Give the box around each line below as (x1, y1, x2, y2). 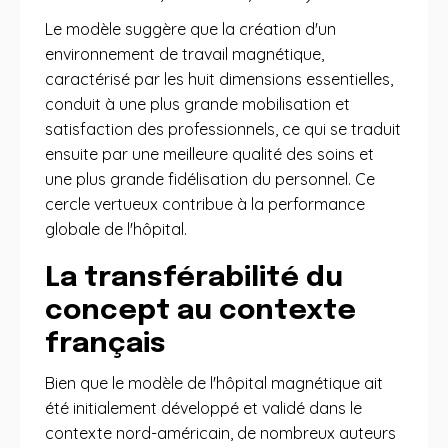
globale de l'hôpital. (45, 219, 187, 239)
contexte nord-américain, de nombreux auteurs (45, 423, 396, 443)
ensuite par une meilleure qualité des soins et (45, 144, 374, 164)
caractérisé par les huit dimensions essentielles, (45, 69, 393, 89)
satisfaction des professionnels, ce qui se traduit (45, 119, 401, 139)
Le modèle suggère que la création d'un (45, 19, 336, 39)
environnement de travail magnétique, (45, 44, 324, 64)
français (45, 330, 166, 359)
